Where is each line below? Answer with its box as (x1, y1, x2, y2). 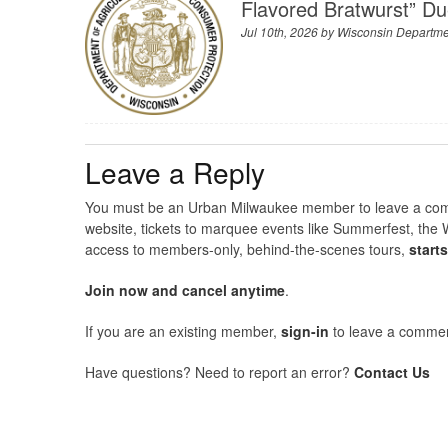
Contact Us (353, 361, 430, 382)
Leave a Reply (84, 151, 265, 192)
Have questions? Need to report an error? (84, 361, 354, 382)
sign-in (280, 320, 329, 341)
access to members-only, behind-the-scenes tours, (84, 238, 409, 259)
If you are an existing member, (84, 320, 281, 341)
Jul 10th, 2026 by (241, 23, 338, 41)
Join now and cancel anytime (84, 279, 285, 300)
